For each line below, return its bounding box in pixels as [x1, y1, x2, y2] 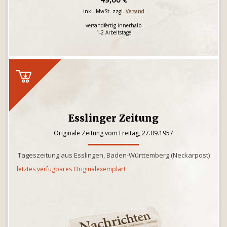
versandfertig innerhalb [86, 22, 141, 29]
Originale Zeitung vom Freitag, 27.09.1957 [54, 129, 173, 137]
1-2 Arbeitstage [96, 29, 131, 36]
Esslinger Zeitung [68, 112, 159, 124]
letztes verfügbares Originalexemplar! [17, 165, 125, 173]
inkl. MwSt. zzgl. [83, 8, 126, 15]
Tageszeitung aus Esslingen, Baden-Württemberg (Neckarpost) [17, 150, 210, 160]
